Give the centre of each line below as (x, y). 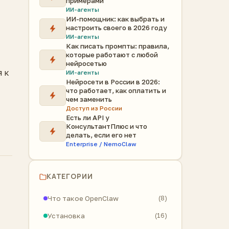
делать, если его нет (101, 135)
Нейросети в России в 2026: (113, 82)
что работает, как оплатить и (116, 90)
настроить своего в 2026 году (117, 28)
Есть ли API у (88, 118)
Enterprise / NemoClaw (101, 144)
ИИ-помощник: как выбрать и (115, 19)
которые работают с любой (112, 55)
